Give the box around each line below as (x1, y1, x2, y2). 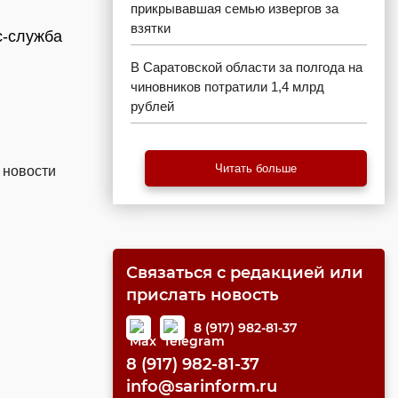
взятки (131, 20, 171, 36)
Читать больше (215, 162, 297, 175)
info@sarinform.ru (126, 377, 277, 396)
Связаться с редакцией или (126, 263, 363, 283)
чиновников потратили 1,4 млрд (131, 79, 324, 94)
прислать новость (126, 285, 279, 305)
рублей (131, 99, 174, 114)
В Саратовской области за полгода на (131, 60, 362, 75)
